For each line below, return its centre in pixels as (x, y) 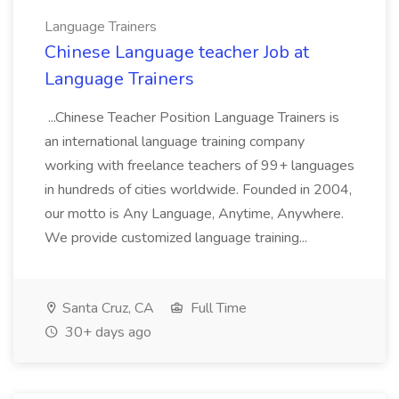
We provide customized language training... (178, 238)
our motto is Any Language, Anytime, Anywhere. (194, 214)
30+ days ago (106, 332)
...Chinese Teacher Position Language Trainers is (192, 118)
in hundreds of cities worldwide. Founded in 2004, (198, 190)
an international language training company (175, 142)
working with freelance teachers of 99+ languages (199, 166)
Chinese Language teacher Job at (177, 52)
